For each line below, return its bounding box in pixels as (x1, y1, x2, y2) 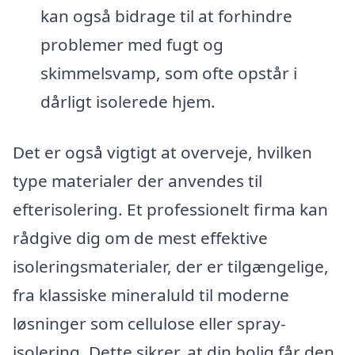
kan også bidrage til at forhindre (40, 5, 292, 28)
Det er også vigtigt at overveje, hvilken (13, 140, 312, 163)
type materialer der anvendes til (13, 169, 262, 192)
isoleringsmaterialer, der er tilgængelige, (13, 254, 329, 277)
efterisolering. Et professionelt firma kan (13, 197, 328, 220)
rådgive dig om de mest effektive (13, 226, 268, 249)
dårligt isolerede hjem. (40, 90, 216, 113)
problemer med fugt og (40, 33, 223, 56)
